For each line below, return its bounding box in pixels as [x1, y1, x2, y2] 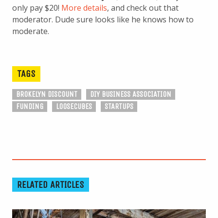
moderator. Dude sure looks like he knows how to [12, 14, 194, 25]
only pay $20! [12, 2, 61, 13]
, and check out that [107, 2, 179, 13]
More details [61, 2, 107, 13]
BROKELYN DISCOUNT [16, 90, 77, 99]
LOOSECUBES [56, 102, 92, 111]
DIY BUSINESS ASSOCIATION [90, 90, 171, 99]
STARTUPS [105, 102, 133, 111]
